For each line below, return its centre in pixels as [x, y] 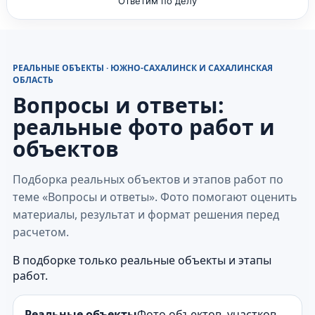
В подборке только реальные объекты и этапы [142, 260]
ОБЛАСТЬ [33, 79]
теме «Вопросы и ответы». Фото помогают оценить [155, 197]
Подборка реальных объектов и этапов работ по [148, 179]
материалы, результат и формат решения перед [146, 214]
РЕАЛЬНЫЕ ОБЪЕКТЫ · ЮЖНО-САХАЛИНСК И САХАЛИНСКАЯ [143, 67]
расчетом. [41, 232]
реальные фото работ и [144, 127]
